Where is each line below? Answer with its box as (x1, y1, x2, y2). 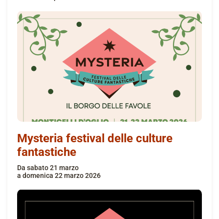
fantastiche (17, 145, 76, 159)
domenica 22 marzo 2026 (21, 171, 101, 179)
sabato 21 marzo (25, 163, 79, 172)
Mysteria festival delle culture (17, 131, 173, 145)
